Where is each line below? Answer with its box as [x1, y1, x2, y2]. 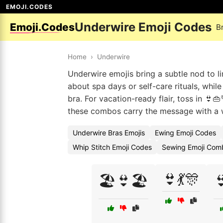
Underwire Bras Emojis [73, 128, 145, 137]
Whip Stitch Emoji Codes [73, 143, 152, 151]
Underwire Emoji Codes [75, 20, 212, 34]
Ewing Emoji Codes [155, 128, 216, 137]
